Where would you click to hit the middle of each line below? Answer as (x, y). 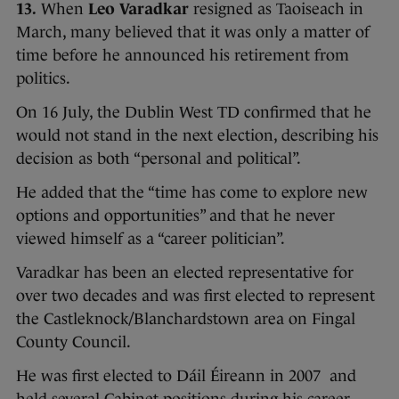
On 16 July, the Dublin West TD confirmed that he (194, 113)
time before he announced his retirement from (183, 56)
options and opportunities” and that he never (175, 216)
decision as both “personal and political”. (159, 159)
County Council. (73, 342)
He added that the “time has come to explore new (192, 193)
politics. (43, 79)
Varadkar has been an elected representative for (185, 273)
